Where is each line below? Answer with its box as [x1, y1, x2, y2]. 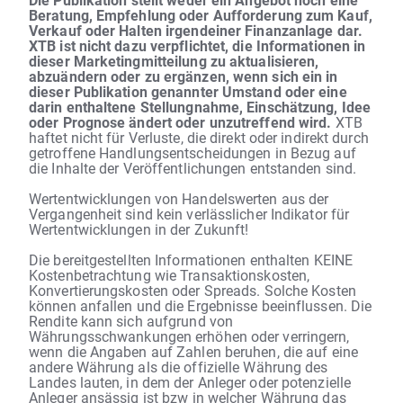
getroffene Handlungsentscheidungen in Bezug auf [29, 142, 356, 162]
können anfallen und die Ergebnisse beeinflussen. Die [29, 295, 372, 315]
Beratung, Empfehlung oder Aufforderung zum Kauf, [29, 4, 372, 24]
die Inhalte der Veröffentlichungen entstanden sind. [29, 157, 357, 177]
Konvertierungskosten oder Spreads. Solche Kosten [29, 280, 356, 300]
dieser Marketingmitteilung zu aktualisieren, [29, 50, 319, 70]
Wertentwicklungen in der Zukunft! [29, 219, 249, 238]
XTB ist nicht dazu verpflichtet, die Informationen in [29, 35, 366, 55]
